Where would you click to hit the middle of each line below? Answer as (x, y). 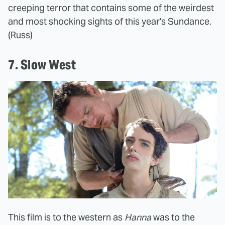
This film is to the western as (66, 217)
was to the (173, 217)
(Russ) (20, 35)
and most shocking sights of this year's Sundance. (110, 21)
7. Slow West (43, 64)
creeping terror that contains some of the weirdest (111, 8)
